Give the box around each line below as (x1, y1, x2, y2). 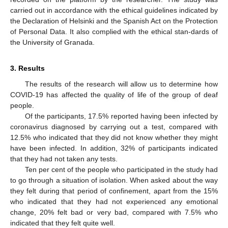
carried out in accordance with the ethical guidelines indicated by (10, 6, 218, 14)
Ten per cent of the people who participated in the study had (24, 165, 218, 174)
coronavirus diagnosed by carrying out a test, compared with (10, 122, 218, 131)
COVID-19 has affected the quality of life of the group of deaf (10, 90, 218, 99)
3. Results (10, 64, 45, 72)
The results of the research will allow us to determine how (24, 79, 218, 88)
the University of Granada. (10, 38, 95, 46)
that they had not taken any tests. (10, 154, 118, 163)
